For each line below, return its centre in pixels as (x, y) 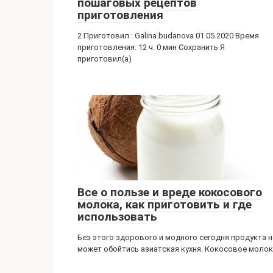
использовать (117, 217)
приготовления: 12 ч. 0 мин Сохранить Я (151, 47)
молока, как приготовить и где (165, 204)
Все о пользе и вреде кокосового (170, 192)
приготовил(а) (105, 59)
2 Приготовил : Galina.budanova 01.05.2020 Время (168, 36)
